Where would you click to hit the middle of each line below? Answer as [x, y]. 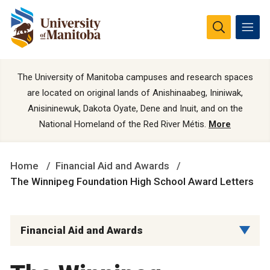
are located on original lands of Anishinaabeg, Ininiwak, [135, 93]
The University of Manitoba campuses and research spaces [135, 77]
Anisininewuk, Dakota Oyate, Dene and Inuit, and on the [135, 109]
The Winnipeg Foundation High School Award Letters [132, 181]
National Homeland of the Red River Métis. [124, 124]
